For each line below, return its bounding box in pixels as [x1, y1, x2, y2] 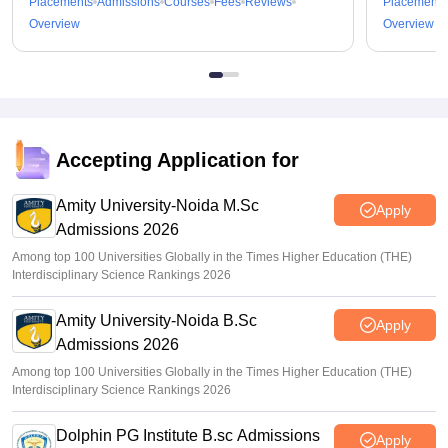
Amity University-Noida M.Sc [56, 197, 259, 214]
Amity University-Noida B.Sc [56, 312, 257, 329]
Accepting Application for [56, 149, 299, 171]
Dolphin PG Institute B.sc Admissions [56, 427, 320, 444]
